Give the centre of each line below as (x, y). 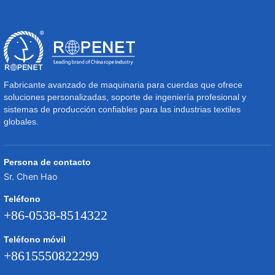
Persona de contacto (47, 162)
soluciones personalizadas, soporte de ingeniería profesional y (125, 97)
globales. (21, 122)
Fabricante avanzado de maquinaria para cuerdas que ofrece (123, 85)
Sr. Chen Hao (31, 176)
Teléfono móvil (35, 239)
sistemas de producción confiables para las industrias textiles (122, 110)
